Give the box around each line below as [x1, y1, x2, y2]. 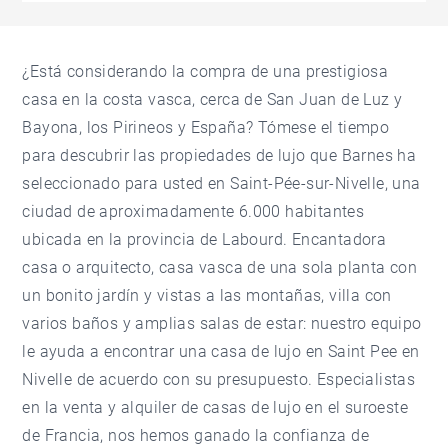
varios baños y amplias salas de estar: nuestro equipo [22, 314, 422, 334]
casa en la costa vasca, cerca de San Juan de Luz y [22, 90, 403, 110]
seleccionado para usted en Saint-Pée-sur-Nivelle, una [22, 174, 421, 194]
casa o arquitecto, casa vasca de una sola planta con [22, 258, 418, 278]
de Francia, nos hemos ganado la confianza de [22, 426, 370, 446]
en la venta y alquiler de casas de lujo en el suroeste [22, 398, 409, 418]
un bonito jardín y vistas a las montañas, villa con [22, 286, 392, 306]
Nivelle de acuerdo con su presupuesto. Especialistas [22, 370, 416, 390]
